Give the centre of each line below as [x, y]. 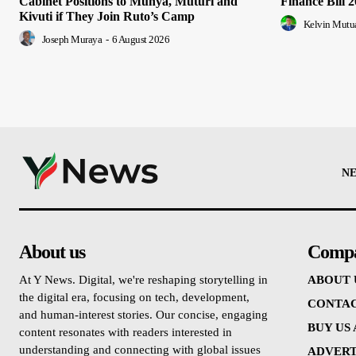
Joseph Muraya [72, 40]
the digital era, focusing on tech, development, [134, 298]
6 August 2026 [140, 40]
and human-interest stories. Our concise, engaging [143, 315]
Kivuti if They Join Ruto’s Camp [107, 17]
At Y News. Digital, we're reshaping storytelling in [143, 280]
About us [52, 252]
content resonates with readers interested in [126, 333]
